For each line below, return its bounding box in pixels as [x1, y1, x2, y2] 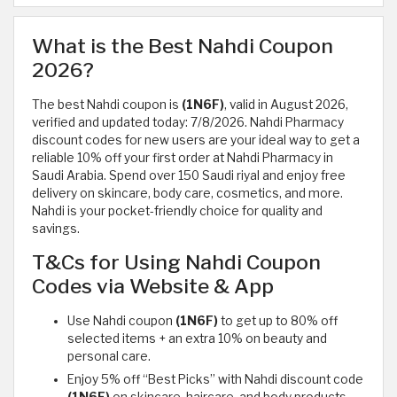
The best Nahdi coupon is [32, 97, 182, 113]
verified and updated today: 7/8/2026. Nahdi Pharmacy [32, 115, 344, 130]
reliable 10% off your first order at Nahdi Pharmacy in [32, 151, 333, 166]
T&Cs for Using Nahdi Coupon [32, 250, 321, 276]
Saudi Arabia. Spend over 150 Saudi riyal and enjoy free [32, 168, 346, 183]
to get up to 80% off [218, 314, 338, 329]
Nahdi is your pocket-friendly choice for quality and [32, 204, 323, 219]
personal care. [67, 349, 151, 364]
